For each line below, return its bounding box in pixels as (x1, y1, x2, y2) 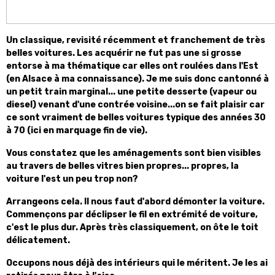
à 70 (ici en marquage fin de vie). (6, 125, 147, 136)
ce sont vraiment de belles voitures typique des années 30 (6, 112, 266, 123)
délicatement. (6, 235, 70, 246)
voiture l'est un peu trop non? (6, 174, 138, 184)
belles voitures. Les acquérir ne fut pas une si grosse (6, 48, 241, 58)
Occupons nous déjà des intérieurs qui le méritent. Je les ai (6, 258, 268, 268)
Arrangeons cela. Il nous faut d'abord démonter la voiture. (6, 196, 265, 207)
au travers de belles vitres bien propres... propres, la (6, 161, 239, 171)
